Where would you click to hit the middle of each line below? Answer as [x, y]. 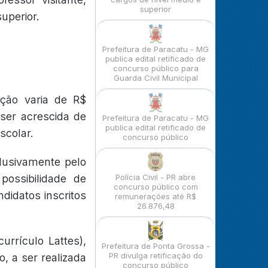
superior [156, 9]
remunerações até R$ [156, 196]
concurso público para [156, 68]
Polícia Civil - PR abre [156, 177]
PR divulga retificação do [156, 255]
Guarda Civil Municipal [156, 78]
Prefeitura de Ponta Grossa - [156, 246]
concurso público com [156, 187]
